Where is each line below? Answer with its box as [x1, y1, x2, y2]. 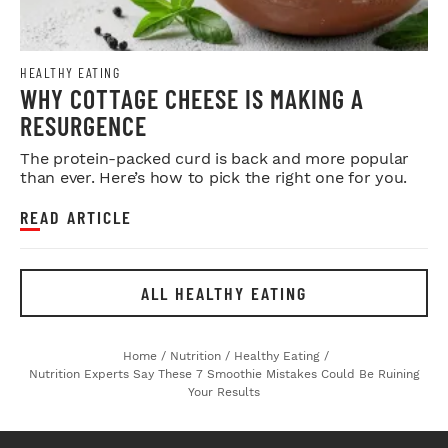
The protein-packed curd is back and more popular [20, 148, 409, 168]
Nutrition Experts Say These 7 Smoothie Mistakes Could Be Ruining [28, 366, 420, 381]
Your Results [188, 384, 260, 399]
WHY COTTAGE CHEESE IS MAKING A [20, 82, 364, 114]
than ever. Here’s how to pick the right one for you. [20, 167, 407, 187]
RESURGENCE [20, 109, 147, 141]
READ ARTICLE [20, 205, 132, 228]
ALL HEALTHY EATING [141, 281, 307, 304]
